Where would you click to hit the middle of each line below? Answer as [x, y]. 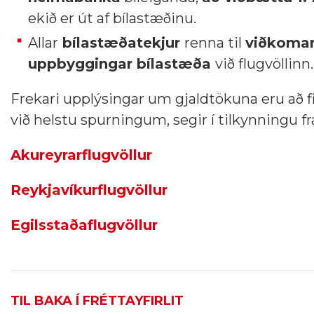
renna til [215, 43]
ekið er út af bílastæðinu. [112, 18]
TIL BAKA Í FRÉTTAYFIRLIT [97, 301]
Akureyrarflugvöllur [81, 155]
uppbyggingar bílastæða [122, 64]
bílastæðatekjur [121, 43]
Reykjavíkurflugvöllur [89, 190]
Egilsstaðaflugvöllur [84, 225]
